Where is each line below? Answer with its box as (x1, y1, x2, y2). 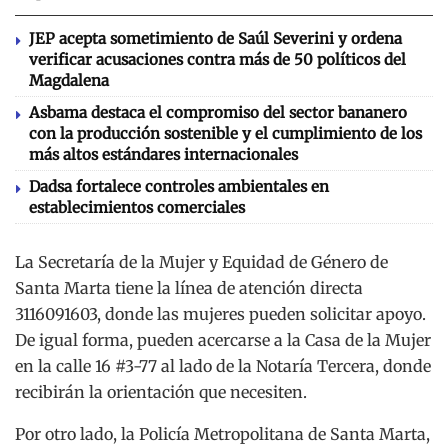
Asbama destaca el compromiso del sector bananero (29, 103, 407, 123)
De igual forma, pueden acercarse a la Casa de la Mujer (15, 330, 431, 351)
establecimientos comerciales (29, 198, 245, 218)
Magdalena (29, 71, 109, 91)
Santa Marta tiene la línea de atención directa (15, 278, 363, 299)
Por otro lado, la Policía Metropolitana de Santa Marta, (15, 424, 430, 445)
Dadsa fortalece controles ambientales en (29, 177, 329, 197)
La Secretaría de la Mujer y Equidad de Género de (15, 252, 388, 273)
